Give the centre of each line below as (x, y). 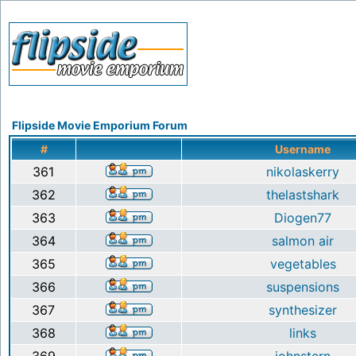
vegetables (303, 264)
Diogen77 (303, 218)
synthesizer (303, 310)
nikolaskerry (303, 172)
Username (303, 149)
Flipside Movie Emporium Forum (100, 125)
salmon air (303, 241)
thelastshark (303, 195)
